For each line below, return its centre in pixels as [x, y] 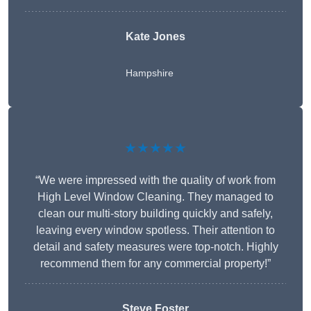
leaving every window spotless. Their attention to [155, 230]
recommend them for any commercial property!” [155, 264]
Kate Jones [155, 37]
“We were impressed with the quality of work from [155, 180]
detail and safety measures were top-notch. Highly [155, 247]
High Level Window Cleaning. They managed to [155, 197]
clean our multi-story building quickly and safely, [155, 214]
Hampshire [150, 73]
